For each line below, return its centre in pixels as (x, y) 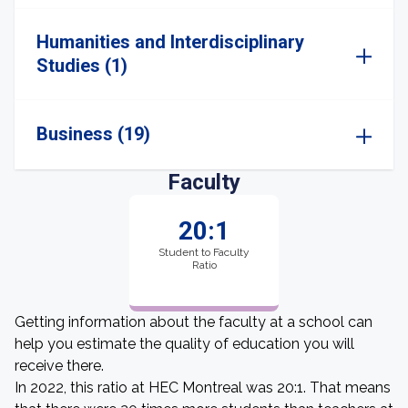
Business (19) (93, 134)
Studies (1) (82, 66)
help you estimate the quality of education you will (184, 344)
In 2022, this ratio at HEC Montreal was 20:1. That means (203, 388)
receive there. (59, 366)
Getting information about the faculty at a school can (194, 322)
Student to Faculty (204, 252)
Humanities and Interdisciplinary (170, 42)
